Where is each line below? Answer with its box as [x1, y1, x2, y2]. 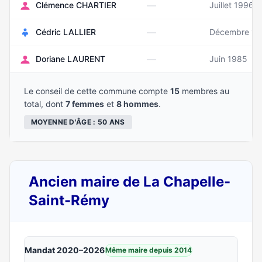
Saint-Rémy [29, 192, 109, 209]
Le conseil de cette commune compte [24, 86, 170, 96]
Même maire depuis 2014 [105, 246, 192, 254]
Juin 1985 [209, 54, 247, 64]
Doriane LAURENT [36, 54, 105, 64]
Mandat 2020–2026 [25, 245, 105, 255]
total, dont [24, 99, 65, 109]
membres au [180, 86, 229, 96]
